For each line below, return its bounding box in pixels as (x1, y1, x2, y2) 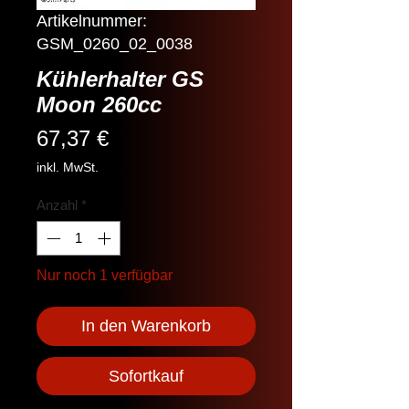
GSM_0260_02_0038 (37, 34, 193, 53)
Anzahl (37, 196, 78, 213)
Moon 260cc (37, 91, 162, 117)
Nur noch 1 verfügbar (37, 267, 173, 284)
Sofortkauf (109, 367, 184, 386)
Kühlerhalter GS (37, 66, 204, 91)
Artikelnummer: (37, 11, 147, 30)
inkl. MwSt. (37, 159, 99, 174)
